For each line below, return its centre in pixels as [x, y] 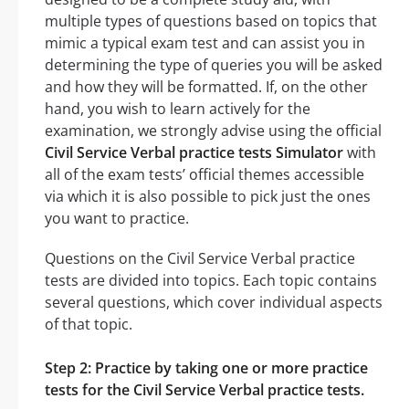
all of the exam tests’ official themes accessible [204, 174]
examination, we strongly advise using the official [213, 130]
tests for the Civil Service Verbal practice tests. [204, 389]
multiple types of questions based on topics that [211, 21]
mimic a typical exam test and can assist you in [205, 42]
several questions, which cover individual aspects [214, 302]
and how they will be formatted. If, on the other [206, 86]
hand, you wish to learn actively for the [178, 108]
